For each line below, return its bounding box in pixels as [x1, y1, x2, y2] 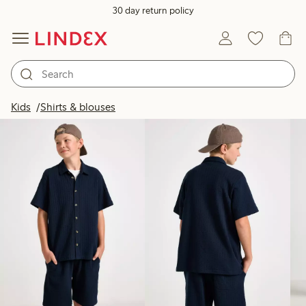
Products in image [186, 96, 262, 108]
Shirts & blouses [40, 100, 115, 113]
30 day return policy [112, 5, 194, 16]
